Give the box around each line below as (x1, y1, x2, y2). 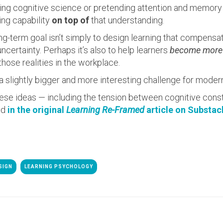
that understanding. (89, 15, 164, 25)
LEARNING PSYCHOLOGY (24, 164, 93, 169)
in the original (7, 105, 66, 115)
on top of (52, 15, 89, 25)
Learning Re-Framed (66, 105, 144, 115)
